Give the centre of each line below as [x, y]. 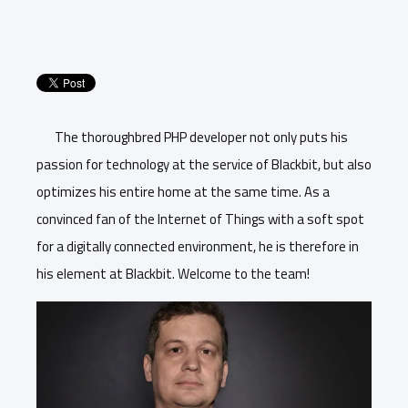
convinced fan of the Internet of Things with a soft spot [200, 219]
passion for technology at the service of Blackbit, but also [204, 164]
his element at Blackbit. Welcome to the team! [173, 274]
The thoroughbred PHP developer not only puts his [201, 137]
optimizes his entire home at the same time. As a [183, 192]
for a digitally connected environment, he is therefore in [198, 246]
